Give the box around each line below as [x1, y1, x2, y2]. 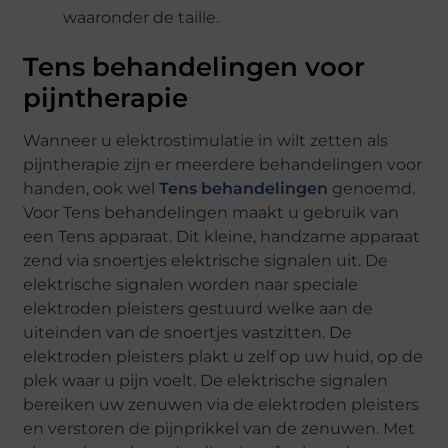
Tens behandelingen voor [23, 50, 366, 83]
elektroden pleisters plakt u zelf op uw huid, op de [23, 346, 424, 366]
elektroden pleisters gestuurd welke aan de [23, 298, 374, 318]
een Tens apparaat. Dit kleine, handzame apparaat [23, 226, 421, 246]
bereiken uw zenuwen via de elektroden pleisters [23, 394, 420, 414]
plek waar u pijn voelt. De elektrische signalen [23, 370, 389, 390]
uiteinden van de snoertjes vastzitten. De [23, 322, 353, 342]
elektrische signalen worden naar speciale [23, 274, 359, 294]
